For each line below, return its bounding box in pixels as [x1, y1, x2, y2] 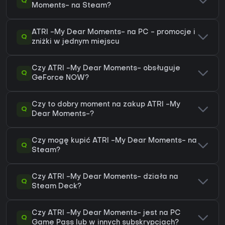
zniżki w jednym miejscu [32, 39, 120, 46]
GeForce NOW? [32, 75, 89, 82]
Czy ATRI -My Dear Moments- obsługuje [32, 65, 180, 72]
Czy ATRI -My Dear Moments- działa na [32, 174, 178, 181]
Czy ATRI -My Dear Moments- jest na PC [32, 210, 181, 217]
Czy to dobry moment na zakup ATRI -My [32, 101, 180, 108]
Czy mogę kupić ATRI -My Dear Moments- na [32, 138, 197, 145]
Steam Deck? [32, 183, 81, 190]
